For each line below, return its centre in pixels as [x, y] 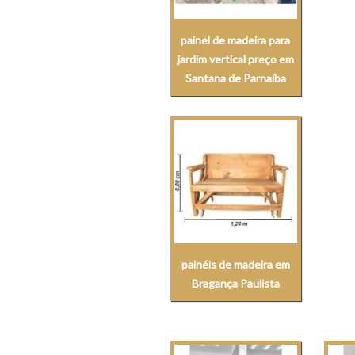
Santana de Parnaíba [235, 78]
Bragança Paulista [235, 284]
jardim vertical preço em [235, 59]
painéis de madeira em [235, 265]
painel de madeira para [236, 40]
